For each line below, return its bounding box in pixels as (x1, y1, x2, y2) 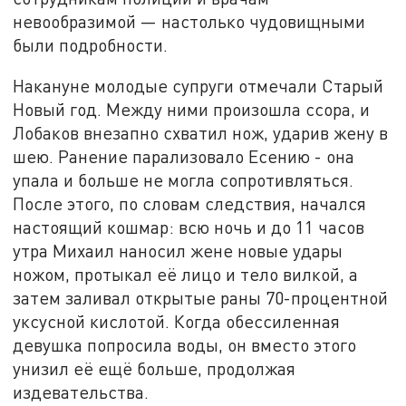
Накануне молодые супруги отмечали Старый (13, 75, 384, 97)
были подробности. (13, 34, 169, 55)
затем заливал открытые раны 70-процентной (13, 287, 389, 309)
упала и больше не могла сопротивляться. (13, 169, 354, 191)
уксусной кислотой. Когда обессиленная (13, 311, 341, 333)
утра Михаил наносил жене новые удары (13, 240, 343, 262)
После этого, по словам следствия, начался (13, 193, 367, 215)
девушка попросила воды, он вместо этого (13, 334, 357, 356)
